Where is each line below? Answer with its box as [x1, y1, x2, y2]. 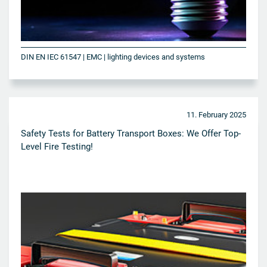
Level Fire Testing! [21, 141, 93, 152]
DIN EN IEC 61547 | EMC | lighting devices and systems [21, 52, 205, 61]
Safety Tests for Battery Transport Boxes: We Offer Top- [21, 128, 241, 139]
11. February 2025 [187, 110, 246, 119]
